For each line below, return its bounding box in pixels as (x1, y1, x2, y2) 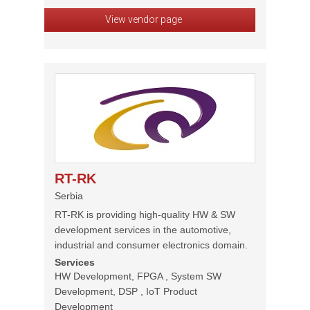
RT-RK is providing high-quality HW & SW (55, 209, 235, 220)
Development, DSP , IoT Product (55, 286, 197, 297)
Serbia (55, 190, 83, 201)
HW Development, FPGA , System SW (55, 271, 221, 282)
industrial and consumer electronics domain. (55, 239, 248, 250)
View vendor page (104, 14, 182, 25)
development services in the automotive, (55, 224, 231, 235)
